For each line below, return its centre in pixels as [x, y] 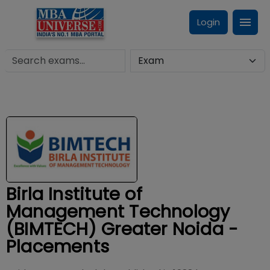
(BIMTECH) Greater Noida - [122, 229]
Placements [58, 246]
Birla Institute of [74, 194]
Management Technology [118, 212]
